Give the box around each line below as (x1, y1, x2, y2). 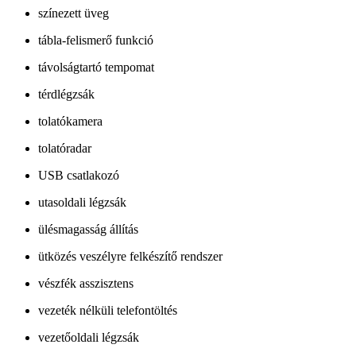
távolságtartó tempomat (38, 60, 154, 75)
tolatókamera (38, 114, 103, 129)
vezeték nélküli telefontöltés (38, 304, 177, 318)
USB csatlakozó (38, 168, 119, 183)
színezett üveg (38, 6, 109, 21)
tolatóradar (38, 141, 91, 156)
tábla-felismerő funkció (38, 33, 153, 48)
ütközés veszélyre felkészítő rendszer (38, 250, 222, 264)
